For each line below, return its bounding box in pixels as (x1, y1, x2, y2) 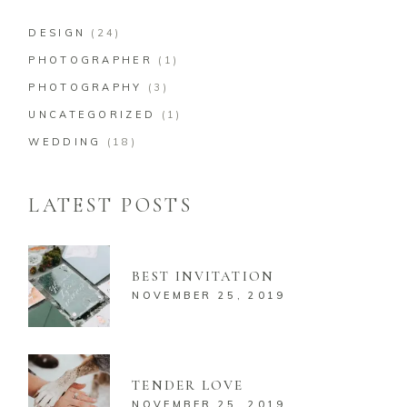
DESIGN (28, 25, 86, 39)
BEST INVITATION (132, 267, 274, 284)
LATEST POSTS (28, 193, 193, 217)
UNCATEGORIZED (28, 107, 156, 121)
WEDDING (28, 134, 102, 148)
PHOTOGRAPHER (28, 53, 153, 66)
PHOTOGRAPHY (28, 80, 143, 94)
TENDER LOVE (132, 376, 244, 393)
